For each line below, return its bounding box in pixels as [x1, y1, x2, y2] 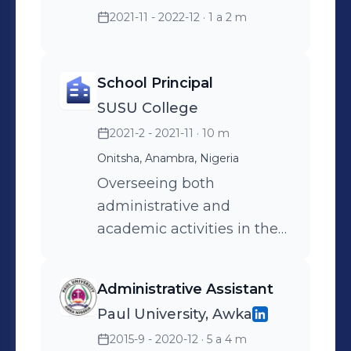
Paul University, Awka [97, 306, 252, 323]
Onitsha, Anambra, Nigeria [97, 151, 239, 165]
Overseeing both [97, 175, 215, 192]
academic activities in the [97, 220, 278, 237]
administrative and [97, 197, 230, 215]
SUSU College [97, 100, 198, 117]
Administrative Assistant [97, 280, 273, 298]
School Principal [97, 74, 213, 92]
